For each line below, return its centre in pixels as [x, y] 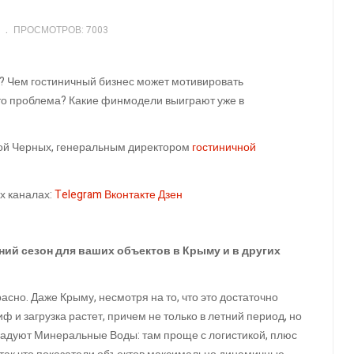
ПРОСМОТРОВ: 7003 [61, 30]
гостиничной [224, 148]
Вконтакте [130, 194]
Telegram [78, 194]
